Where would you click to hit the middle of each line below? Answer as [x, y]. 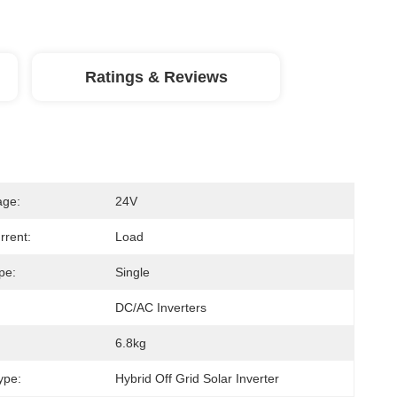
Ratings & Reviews [156, 77]
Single [132, 272]
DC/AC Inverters [161, 307]
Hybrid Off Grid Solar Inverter [197, 378]
